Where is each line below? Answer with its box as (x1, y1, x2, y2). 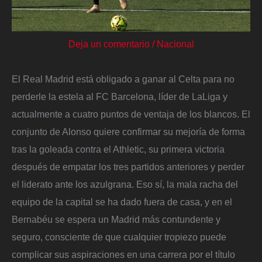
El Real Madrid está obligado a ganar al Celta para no (12, 73, 235, 84)
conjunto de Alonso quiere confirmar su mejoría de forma (12, 126, 245, 137)
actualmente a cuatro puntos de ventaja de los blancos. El (12, 108, 250, 119)
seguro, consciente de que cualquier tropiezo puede (12, 231, 226, 242)
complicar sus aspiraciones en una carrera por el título (12, 249, 235, 260)
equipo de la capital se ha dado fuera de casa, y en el (12, 196, 232, 207)
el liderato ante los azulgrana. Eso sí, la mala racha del (12, 178, 238, 189)
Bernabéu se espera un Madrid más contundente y (12, 213, 220, 225)
